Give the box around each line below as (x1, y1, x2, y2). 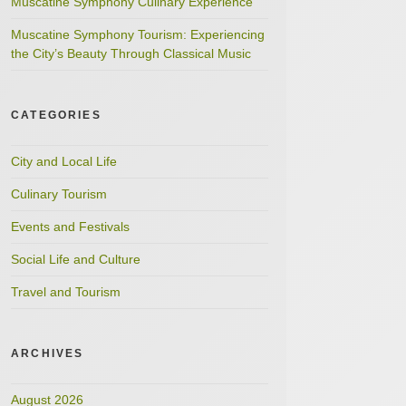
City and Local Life (11, 154, 117, 169)
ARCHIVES (11, 347, 84, 360)
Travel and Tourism (11, 285, 121, 299)
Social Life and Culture (11, 252, 140, 266)
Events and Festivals (11, 219, 130, 234)
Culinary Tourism (11, 187, 107, 201)
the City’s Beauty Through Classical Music (11, 46, 251, 61)
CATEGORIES (11, 109, 101, 121)
